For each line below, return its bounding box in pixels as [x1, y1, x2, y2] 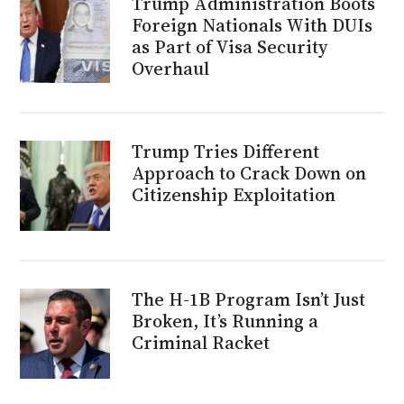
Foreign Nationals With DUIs [132, 12, 373, 38]
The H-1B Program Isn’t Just [132, 286, 366, 312]
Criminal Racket [132, 329, 271, 355]
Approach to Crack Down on [132, 160, 367, 186]
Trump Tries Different [132, 138, 320, 164]
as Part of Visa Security [132, 33, 328, 60]
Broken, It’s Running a [132, 308, 319, 334]
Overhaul [132, 55, 210, 81]
